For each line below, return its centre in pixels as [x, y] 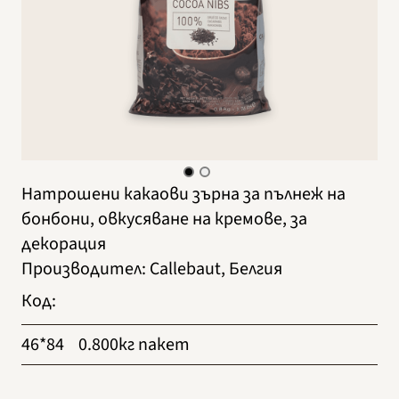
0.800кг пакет [134, 344]
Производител [81, 269]
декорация [64, 244]
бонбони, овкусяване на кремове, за [164, 219]
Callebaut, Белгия [216, 269]
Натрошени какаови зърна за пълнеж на [183, 194]
